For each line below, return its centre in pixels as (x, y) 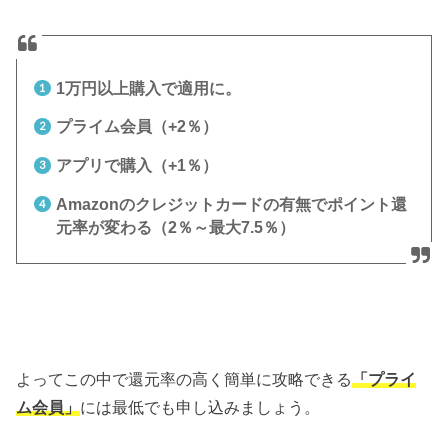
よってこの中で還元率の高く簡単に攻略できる (184, 378)
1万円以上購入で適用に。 (148, 88)
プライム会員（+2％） (136, 127)
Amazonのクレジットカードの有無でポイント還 (231, 204)
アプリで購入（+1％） (136, 166)
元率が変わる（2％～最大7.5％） (175, 227)
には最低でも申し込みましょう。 (200, 406)
